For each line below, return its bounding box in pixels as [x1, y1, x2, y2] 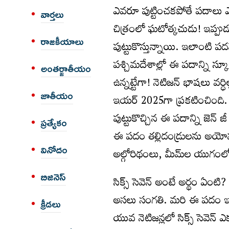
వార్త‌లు [41, 9, 64, 20]
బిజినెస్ [41, 172, 66, 183]
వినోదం [41, 145, 67, 156]
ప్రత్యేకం [41, 118, 67, 129]
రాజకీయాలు [41, 36, 84, 48]
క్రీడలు [41, 199, 61, 210]
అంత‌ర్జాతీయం [41, 63, 91, 75]
